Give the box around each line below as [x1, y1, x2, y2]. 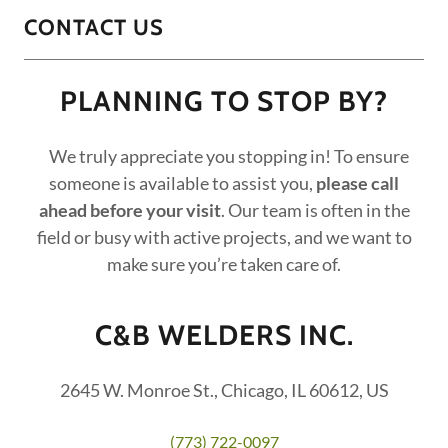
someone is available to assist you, [49, 171, 316, 194]
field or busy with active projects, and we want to [36, 225, 412, 248]
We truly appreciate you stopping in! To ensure [42, 144, 409, 167]
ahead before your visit [38, 198, 221, 221]
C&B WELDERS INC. [94, 317, 354, 352]
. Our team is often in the [220, 198, 410, 221]
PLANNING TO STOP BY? [60, 83, 388, 118]
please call [316, 171, 399, 194]
